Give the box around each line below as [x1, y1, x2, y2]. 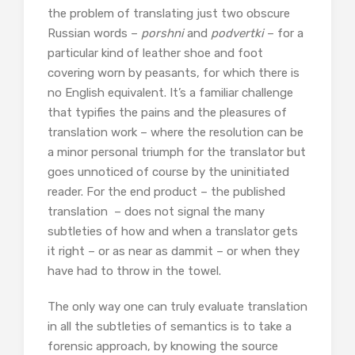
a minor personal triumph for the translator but [48, 145, 306, 159]
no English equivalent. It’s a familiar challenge [48, 86, 293, 100]
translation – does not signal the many [48, 204, 265, 219]
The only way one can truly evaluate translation [48, 300, 307, 314]
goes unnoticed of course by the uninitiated [48, 165, 289, 179]
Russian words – [48, 26, 141, 40]
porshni [141, 26, 187, 40]
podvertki [211, 26, 267, 40]
